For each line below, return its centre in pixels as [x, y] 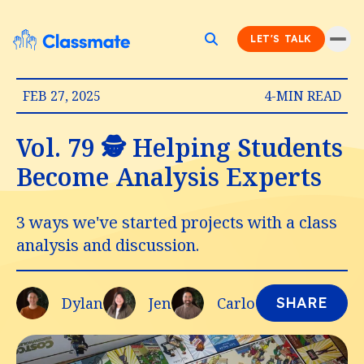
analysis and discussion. [108, 245]
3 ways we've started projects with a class [177, 222]
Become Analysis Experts [169, 177]
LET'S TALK [281, 39]
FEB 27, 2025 [62, 96]
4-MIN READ [303, 96]
